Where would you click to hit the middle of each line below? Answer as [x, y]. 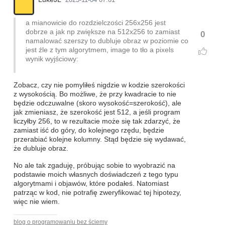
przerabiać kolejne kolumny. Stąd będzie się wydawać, [100, 140]
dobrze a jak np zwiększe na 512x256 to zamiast [103, 32]
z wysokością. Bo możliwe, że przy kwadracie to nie [95, 94]
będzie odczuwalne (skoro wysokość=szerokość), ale [97, 103]
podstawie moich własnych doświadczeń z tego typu [96, 175]
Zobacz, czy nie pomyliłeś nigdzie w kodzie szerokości [99, 85]
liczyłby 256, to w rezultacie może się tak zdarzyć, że [97, 122]
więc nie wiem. [37, 202]
